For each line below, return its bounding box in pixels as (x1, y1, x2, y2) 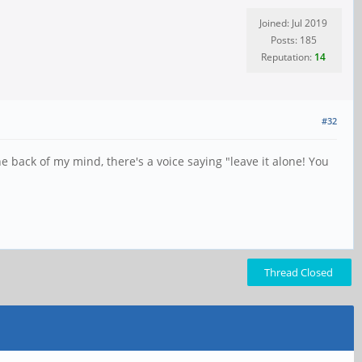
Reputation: (261, 50, 314, 64)
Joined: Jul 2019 (259, 16, 327, 30)
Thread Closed (264, 265, 333, 280)
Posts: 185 (270, 33, 317, 47)
